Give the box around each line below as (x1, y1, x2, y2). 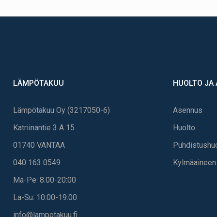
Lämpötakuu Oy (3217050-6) (13, 105, 110, 115)
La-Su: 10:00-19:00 (13, 192, 77, 202)
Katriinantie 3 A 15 (13, 123, 75, 132)
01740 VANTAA (13, 140, 65, 150)
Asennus (173, 105, 202, 115)
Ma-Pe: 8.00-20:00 (13, 175, 76, 185)
